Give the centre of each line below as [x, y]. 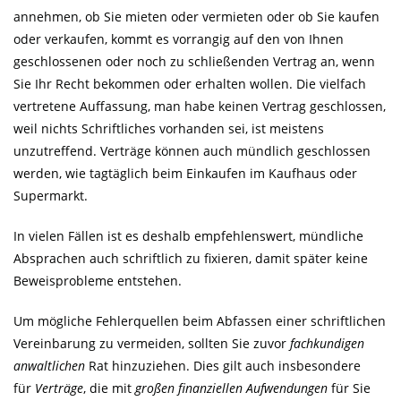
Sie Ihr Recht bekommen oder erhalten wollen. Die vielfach [190, 84]
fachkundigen [327, 343]
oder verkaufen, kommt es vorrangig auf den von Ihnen [179, 39]
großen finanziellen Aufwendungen [231, 388]
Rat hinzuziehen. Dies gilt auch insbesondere [223, 366]
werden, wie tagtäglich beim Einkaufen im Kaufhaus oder [185, 173]
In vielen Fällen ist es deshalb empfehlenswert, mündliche [188, 236]
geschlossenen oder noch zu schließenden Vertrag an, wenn [194, 61]
